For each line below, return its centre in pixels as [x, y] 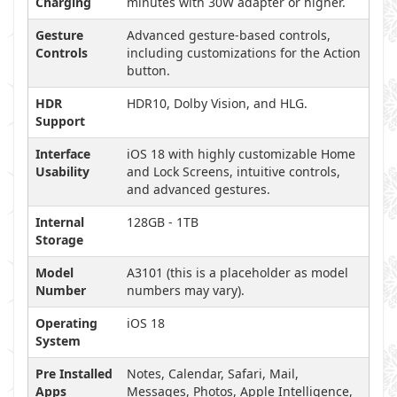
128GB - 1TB [163, 222]
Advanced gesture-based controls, [229, 35]
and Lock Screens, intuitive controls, [234, 171]
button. [148, 70]
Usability [62, 171]
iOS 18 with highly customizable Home [241, 154]
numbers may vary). [186, 290]
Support [60, 121]
